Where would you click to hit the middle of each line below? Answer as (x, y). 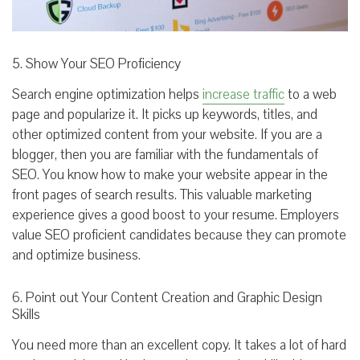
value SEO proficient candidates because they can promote (179, 235)
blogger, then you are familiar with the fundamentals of (165, 154)
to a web (311, 94)
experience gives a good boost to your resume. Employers (176, 215)
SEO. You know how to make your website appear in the (170, 174)
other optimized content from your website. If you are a (167, 134)
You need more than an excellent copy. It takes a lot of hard (179, 345)
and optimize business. (81, 255)
